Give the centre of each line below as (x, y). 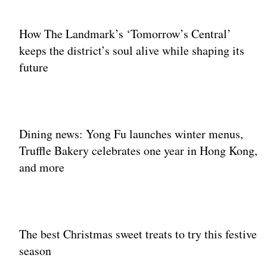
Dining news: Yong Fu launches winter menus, (131, 134)
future (34, 67)
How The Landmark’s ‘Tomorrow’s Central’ (125, 34)
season (35, 251)
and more (42, 167)
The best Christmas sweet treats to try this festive (138, 234)
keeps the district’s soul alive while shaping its (132, 50)
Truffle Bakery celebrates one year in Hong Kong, (138, 150)
